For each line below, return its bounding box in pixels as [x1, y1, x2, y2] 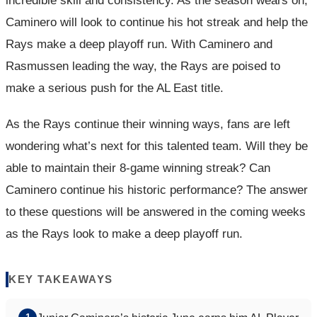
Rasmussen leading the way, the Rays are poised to [6, 59, 280, 73]
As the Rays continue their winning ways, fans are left [6, 117, 290, 131]
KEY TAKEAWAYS [8, 273, 113, 286]
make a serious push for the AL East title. [6, 81, 224, 95]
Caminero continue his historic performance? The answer [6, 183, 308, 197]
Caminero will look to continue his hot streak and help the [6, 15, 308, 29]
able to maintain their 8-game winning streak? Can [6, 161, 270, 175]
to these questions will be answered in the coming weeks [6, 204, 306, 219]
